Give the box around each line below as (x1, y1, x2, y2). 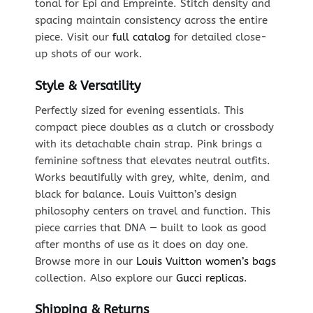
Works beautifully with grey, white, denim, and (34, 170, 270, 184)
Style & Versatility (34, 78, 140, 94)
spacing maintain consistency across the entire (34, 14, 268, 27)
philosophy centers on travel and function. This (34, 204, 270, 217)
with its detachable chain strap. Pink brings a (34, 137, 262, 150)
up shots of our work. (34, 48, 143, 61)
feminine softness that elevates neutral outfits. (34, 154, 270, 167)
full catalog (112, 31, 170, 44)
